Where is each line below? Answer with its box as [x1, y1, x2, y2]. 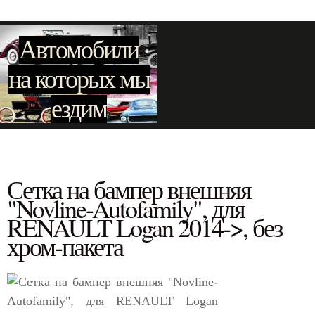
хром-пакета [7, 229, 123, 264]
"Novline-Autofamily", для [7, 191, 245, 226]
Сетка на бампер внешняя [7, 172, 251, 207]
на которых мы [8, 65, 150, 94]
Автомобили [19, 36, 139, 64]
